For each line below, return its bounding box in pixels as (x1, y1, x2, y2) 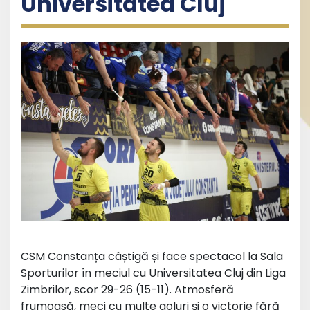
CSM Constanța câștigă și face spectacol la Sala (21, 248, 283, 264)
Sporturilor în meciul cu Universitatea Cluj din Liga (21, 264, 286, 281)
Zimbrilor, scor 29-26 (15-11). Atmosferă (21, 281, 234, 298)
